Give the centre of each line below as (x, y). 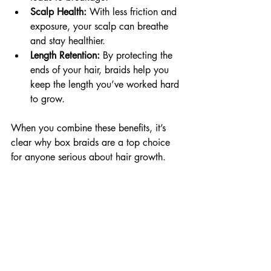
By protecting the (138, 55)
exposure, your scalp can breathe (101, 26)
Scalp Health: (58, 12)
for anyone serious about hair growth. (88, 157)
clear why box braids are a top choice (92, 142)
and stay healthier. (68, 41)
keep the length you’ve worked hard (106, 84)
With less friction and (133, 12)
